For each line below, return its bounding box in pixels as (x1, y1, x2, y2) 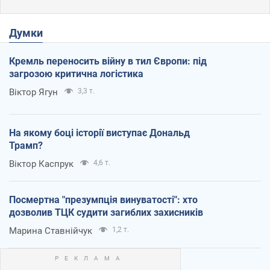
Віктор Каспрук (9, 158, 74, 169)
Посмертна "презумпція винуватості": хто (9, 193, 198, 206)
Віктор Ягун (9, 86, 58, 98)
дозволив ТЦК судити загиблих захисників (9, 206, 203, 218)
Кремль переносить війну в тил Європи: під (9, 55, 207, 67)
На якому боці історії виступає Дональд (9, 127, 190, 139)
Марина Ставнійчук (9, 225, 92, 236)
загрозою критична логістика (9, 67, 143, 80)
